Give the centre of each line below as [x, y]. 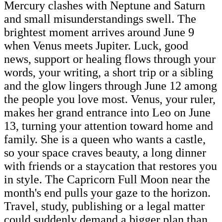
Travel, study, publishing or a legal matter [104, 206]
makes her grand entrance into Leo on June [107, 112]
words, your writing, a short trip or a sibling [109, 72]
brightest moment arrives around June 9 [99, 32]
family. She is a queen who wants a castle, [105, 139]
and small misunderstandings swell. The [100, 19]
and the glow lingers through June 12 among [111, 85]
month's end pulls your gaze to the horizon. [107, 193]
